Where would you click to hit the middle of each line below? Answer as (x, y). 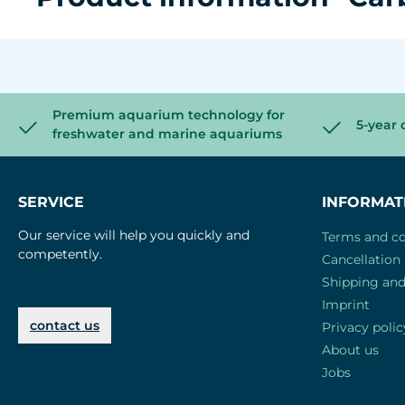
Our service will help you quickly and (134, 235)
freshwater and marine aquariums (167, 134)
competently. (60, 254)
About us (350, 350)
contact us (65, 325)
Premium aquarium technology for (169, 115)
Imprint (346, 305)
